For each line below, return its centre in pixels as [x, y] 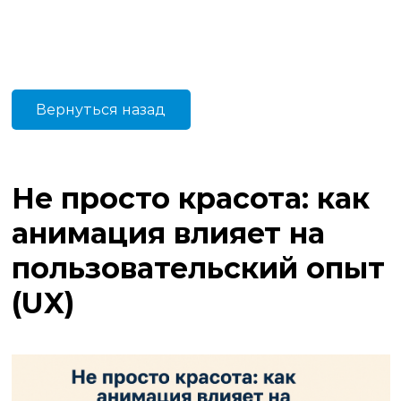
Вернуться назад [101, 110]
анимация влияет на [168, 233]
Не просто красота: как [190, 198]
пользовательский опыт [198, 268]
